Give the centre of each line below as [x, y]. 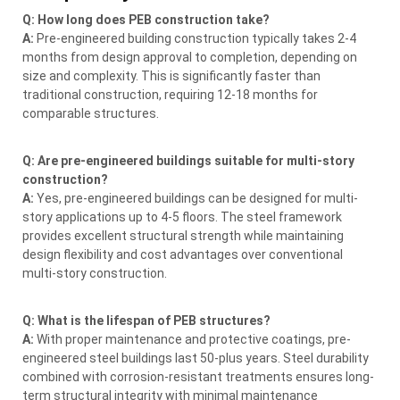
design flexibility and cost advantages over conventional [183, 254]
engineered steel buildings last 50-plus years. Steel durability [196, 358]
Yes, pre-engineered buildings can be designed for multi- [197, 198]
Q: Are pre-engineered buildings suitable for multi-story [188, 160]
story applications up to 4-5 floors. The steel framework [182, 217]
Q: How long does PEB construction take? [146, 19]
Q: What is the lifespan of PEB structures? [146, 320]
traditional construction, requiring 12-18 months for [170, 94]
